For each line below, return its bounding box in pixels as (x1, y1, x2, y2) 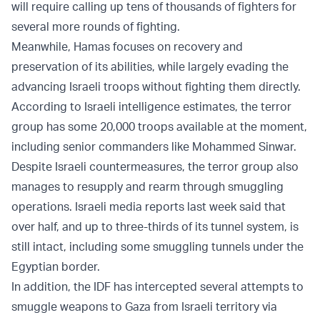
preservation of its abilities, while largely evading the (11, 59, 289, 74)
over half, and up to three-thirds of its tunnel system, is (11, 219, 299, 234)
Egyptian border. (11, 259, 100, 274)
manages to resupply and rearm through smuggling (11, 179, 284, 194)
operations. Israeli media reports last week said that (11, 199, 286, 214)
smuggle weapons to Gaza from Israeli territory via (11, 299, 277, 314)
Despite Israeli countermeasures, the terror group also (11, 159, 299, 174)
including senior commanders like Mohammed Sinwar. (11, 139, 296, 154)
